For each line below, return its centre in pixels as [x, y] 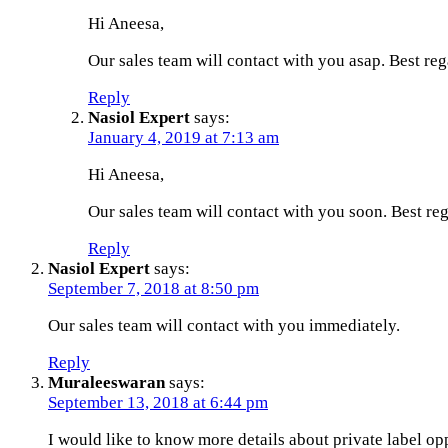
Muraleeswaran [106, 382]
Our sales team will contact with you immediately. [224, 325]
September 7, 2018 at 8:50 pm [153, 288]
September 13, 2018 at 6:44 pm [158, 402]
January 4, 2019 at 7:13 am [183, 137]
